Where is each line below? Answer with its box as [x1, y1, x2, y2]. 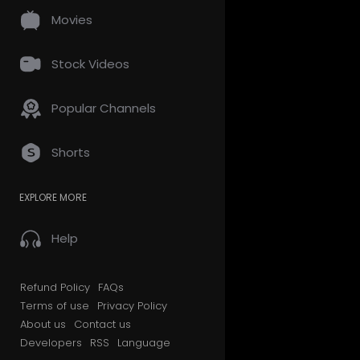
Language [117, 335, 170, 350]
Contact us [74, 317, 131, 332]
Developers [20, 335, 82, 350]
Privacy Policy [97, 298, 167, 313]
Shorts [51, 144, 90, 161]
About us [20, 317, 66, 332]
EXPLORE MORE [19, 190, 87, 204]
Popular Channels [51, 100, 156, 117]
